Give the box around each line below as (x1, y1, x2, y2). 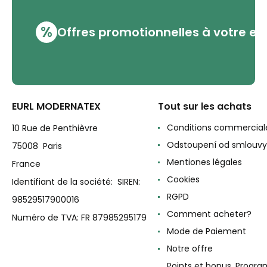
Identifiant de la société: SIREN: (12, 176, 140, 188)
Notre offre (167, 243, 213, 255)
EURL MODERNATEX (12, 100, 101, 114)
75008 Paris (12, 140, 62, 153)
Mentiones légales (167, 156, 242, 169)
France (12, 158, 41, 170)
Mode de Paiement (167, 225, 246, 238)
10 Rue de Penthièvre (12, 122, 98, 135)
